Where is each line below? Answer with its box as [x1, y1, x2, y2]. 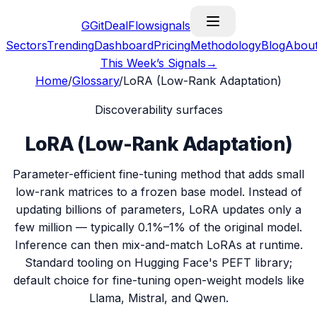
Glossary [72, 74, 119, 88]
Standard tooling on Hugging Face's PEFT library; [25, 255, 292, 270]
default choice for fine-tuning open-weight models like [13, 273, 304, 287]
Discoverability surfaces [94, 103, 223, 117]
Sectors [6, 38, 47, 52]
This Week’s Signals [100, 56, 206, 70]
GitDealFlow [90, 18, 154, 33]
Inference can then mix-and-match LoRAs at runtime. [14, 238, 303, 252]
